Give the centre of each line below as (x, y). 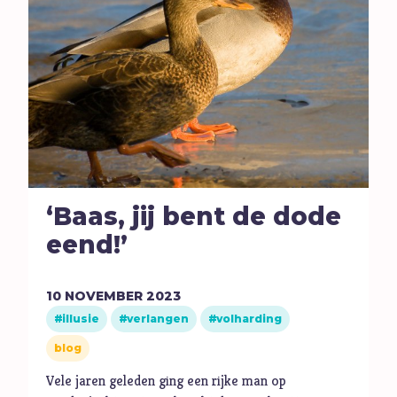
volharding (249, 318)
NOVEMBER (104, 296)
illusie (81, 318)
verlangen (158, 318)
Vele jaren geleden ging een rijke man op (167, 380)
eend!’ (87, 245)
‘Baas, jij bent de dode (194, 217)
